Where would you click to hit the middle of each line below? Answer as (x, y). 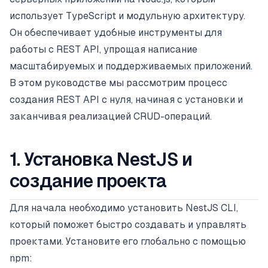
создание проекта (88, 181)
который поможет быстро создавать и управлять (128, 225)
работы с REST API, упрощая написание (103, 49)
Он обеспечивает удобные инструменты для (116, 33)
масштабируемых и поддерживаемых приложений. (131, 66)
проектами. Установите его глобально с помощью (128, 241)
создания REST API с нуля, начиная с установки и (126, 100)
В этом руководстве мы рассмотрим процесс (118, 83)
